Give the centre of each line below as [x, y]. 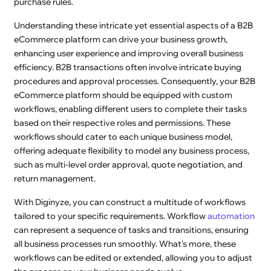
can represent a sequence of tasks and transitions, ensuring [132, 230]
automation [231, 216]
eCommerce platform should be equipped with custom [123, 95]
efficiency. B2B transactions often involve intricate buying [128, 67]
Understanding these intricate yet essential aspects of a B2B [134, 25]
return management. [55, 178]
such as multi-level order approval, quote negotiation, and [129, 164]
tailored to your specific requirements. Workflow [111, 216]
